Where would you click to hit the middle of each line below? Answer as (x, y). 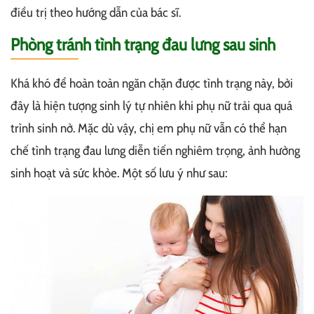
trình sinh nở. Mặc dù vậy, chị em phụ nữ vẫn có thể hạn (149, 129)
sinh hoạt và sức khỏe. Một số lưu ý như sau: (119, 173)
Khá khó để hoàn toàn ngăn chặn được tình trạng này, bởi (152, 84)
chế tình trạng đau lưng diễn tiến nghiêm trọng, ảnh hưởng (155, 151)
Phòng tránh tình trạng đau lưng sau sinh (143, 45)
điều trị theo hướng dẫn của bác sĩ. (96, 13)
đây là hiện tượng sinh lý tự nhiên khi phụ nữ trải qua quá (151, 106)
